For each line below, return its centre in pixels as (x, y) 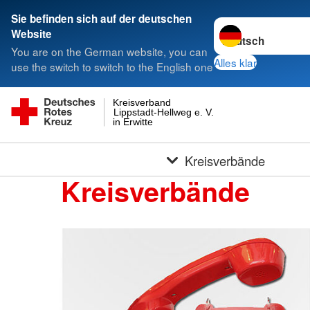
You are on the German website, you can (109, 52)
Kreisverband (142, 103)
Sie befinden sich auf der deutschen (101, 19)
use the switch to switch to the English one (112, 67)
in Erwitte (133, 121)
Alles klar (235, 62)
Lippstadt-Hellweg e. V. (163, 112)
